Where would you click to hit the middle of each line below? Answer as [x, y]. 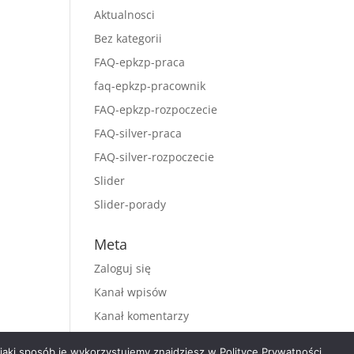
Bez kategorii [128, 38]
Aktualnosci [125, 15]
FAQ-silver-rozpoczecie [154, 157]
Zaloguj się [123, 268]
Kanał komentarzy [142, 316]
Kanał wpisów [131, 292]
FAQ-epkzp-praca [140, 62]
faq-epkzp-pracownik [150, 86]
